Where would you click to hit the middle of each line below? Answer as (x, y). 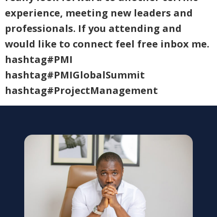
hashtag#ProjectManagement (81, 91)
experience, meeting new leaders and (99, 13)
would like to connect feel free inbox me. (107, 44)
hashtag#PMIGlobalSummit (75, 75)
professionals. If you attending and (93, 29)
